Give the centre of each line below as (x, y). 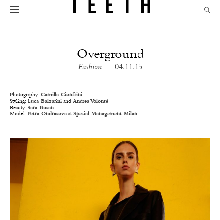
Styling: (19, 101)
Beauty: (19, 108)
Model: (19, 114)
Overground (110, 55)
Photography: (25, 95)
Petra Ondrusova (47, 114)
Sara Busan (41, 108)
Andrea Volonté (90, 101)
